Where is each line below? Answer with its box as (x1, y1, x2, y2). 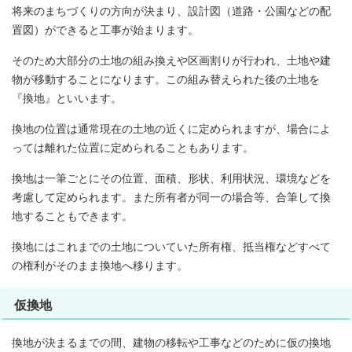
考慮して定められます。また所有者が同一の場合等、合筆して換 (12, 192, 331, 204)
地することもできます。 (12, 211, 133, 223)
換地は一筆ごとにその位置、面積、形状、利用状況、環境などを (12, 173, 331, 185)
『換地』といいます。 (12, 93, 122, 105)
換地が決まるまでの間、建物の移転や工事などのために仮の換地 (12, 337, 331, 350)
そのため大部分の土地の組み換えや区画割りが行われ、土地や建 (12, 55, 331, 68)
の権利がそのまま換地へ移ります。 (12, 260, 188, 273)
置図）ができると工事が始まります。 (12, 24, 199, 37)
